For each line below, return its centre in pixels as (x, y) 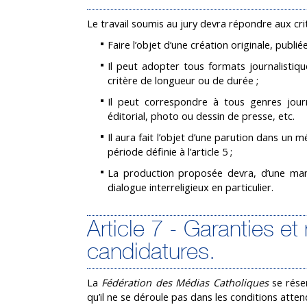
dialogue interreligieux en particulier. (191, 187)
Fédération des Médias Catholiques (185, 282)
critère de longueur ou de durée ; (183, 80)
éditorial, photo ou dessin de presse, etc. (201, 116)
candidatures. (151, 253)
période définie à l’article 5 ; (170, 151)
